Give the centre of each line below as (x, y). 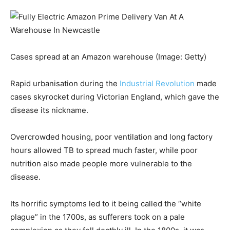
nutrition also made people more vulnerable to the (101, 164)
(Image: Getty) (181, 57)
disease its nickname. (49, 110)
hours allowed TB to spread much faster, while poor (104, 150)
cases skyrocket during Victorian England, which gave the (115, 97)
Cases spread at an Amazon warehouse (83, 57)
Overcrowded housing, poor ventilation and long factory (111, 137)
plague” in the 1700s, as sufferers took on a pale (98, 217)
